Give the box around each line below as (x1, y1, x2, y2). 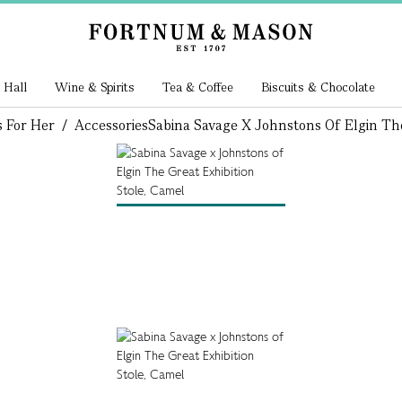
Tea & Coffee (162, 79, 233, 95)
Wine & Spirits (55, 79, 135, 95)
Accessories (74, 116, 148, 135)
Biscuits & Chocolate (260, 79, 375, 95)
